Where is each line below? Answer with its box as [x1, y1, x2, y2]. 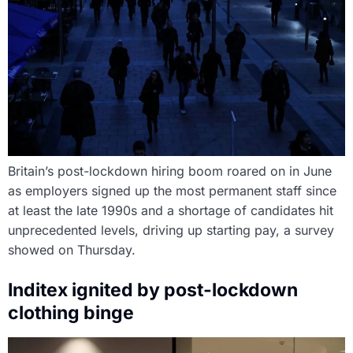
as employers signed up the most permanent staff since [8, 183, 336, 199]
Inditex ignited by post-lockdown [8, 279, 298, 302]
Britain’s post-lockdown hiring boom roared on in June [8, 163, 332, 180]
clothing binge [8, 302, 134, 325]
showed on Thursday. [8, 242, 136, 258]
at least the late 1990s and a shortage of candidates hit [8, 203, 333, 219]
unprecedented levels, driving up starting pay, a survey [8, 222, 334, 239]
